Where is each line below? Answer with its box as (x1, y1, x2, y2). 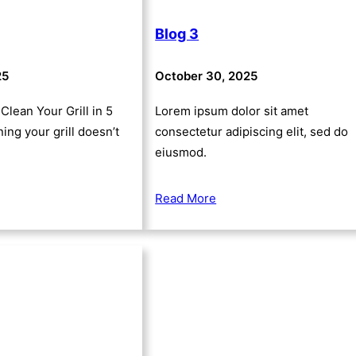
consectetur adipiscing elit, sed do (155, 123, 349, 139)
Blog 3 (155, 25, 199, 43)
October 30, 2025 (155, 68, 258, 83)
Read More (155, 190, 217, 206)
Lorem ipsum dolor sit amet (155, 103, 309, 118)
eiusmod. (155, 144, 207, 160)
